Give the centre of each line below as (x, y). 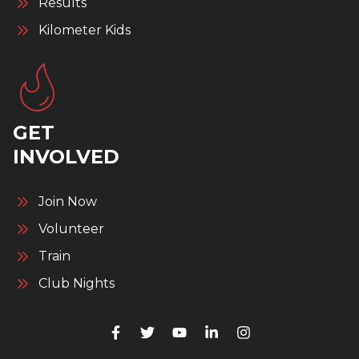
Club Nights (77, 283)
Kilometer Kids (85, 30)
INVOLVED (66, 156)
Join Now (68, 201)
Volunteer (71, 228)
